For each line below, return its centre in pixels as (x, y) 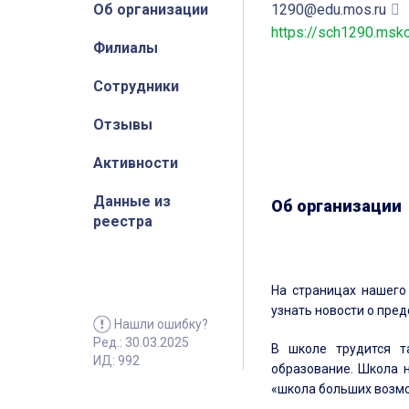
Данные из (132, 201)
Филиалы (126, 48)
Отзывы (123, 125)
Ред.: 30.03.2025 (141, 343)
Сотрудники (136, 86)
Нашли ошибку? (161, 325)
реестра (123, 221)
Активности (136, 163)
